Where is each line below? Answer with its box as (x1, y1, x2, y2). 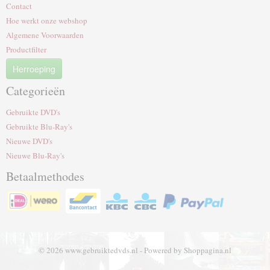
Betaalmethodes (6, 168, 84, 184)
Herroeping (13, 63, 55, 75)
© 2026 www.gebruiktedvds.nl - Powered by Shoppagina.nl (39, 245, 231, 256)
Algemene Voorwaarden (6, 30, 84, 40)
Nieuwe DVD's (6, 136, 52, 146)
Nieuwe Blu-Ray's (6, 150, 64, 161)
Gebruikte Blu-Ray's (6, 121, 72, 132)
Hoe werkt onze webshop (6, 15, 87, 26)
